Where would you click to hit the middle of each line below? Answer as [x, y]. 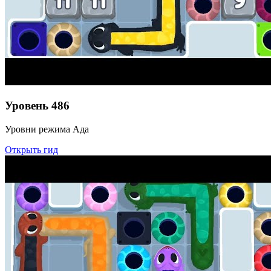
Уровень [27, 105]
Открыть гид [31, 149]
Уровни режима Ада [47, 129]
